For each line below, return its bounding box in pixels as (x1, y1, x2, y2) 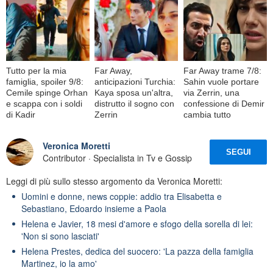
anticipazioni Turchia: (94, 76, 176, 87)
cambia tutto (183, 109, 231, 119)
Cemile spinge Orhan (6, 87, 88, 97)
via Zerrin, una (183, 87, 239, 97)
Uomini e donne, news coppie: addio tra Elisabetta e (21, 190, 222, 202)
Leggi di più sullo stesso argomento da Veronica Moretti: (6, 174, 222, 187)
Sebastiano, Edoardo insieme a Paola (21, 202, 166, 214)
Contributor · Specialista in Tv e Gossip (43, 152, 192, 165)
